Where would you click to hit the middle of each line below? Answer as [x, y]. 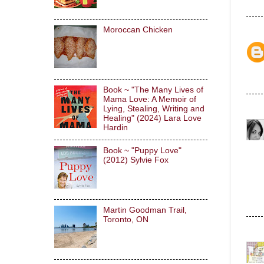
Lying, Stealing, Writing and [154, 108]
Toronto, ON [126, 219]
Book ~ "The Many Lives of [153, 90]
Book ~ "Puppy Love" [142, 150]
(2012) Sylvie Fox [136, 160]
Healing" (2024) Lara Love [152, 118]
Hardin [115, 127]
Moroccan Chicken [138, 30]
